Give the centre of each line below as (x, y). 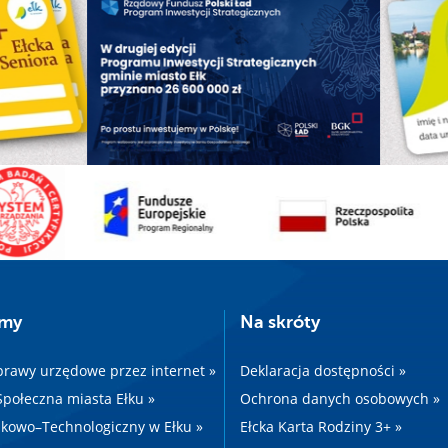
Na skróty (280, 322)
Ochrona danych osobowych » (340, 399)
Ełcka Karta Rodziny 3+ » (321, 427)
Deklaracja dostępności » (323, 371)
